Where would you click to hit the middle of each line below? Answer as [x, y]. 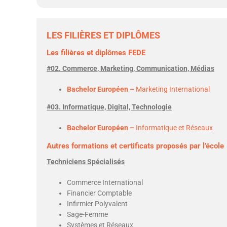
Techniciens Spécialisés [86, 162]
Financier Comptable [99, 193]
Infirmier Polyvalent [97, 204]
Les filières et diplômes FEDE [96, 53]
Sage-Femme [87, 214]
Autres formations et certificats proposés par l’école [135, 146]
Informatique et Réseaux [174, 128]
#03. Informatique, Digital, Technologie [109, 107]
